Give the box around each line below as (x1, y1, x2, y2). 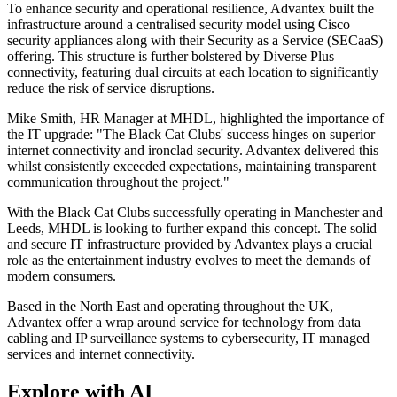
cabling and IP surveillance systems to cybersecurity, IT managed (7, 331, 370, 346)
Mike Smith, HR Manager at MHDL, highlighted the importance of (7, 111, 384, 127)
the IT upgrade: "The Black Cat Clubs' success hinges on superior (7, 127, 375, 143)
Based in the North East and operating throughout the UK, (7, 299, 333, 315)
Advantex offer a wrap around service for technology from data (7, 315, 361, 331)
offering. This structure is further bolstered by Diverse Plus (7, 49, 334, 65)
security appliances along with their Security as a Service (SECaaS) (7, 33, 383, 49)
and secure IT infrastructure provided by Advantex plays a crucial (7, 237, 372, 253)
